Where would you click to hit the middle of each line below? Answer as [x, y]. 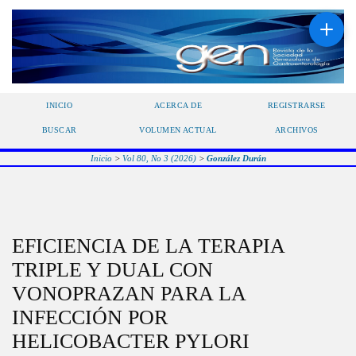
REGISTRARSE [296, 105]
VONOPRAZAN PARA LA [129, 293]
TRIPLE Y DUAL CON [112, 269]
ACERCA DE [178, 105]
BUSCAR [59, 130]
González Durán [236, 158]
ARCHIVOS [296, 130]
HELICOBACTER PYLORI [131, 341]
